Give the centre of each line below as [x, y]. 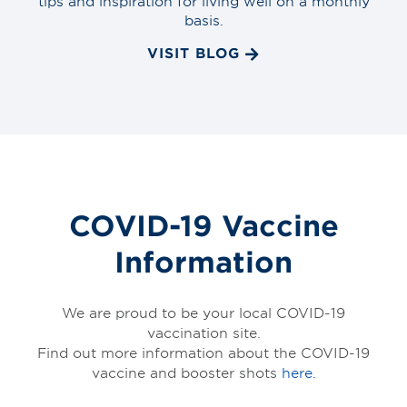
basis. [203, 20]
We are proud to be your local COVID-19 [203, 312]
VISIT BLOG [194, 53]
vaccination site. [203, 332]
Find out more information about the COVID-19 [203, 352]
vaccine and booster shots [186, 372]
